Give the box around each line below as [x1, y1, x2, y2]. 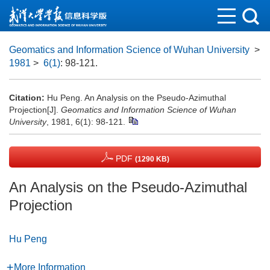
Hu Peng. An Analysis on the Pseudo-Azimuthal [47, 93, 226, 102]
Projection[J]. [9, 105, 61, 115]
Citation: [9, 93, 45, 102]
